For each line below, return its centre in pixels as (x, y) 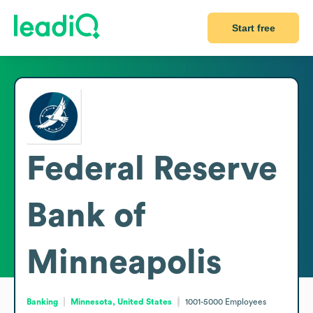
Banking (42, 301)
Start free (253, 28)
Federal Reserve (152, 169)
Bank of (86, 216)
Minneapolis (124, 262)
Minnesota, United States (122, 301)
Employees (245, 301)
